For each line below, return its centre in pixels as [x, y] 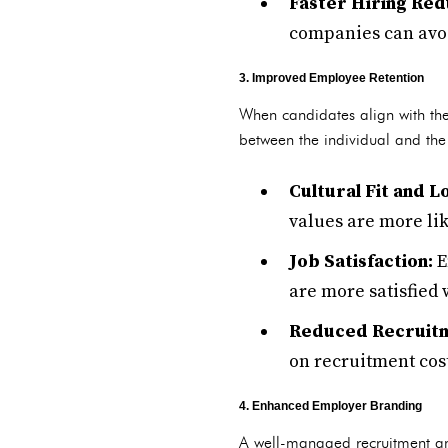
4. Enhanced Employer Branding [330, 406]
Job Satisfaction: [361, 261]
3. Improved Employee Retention [331, 78]
